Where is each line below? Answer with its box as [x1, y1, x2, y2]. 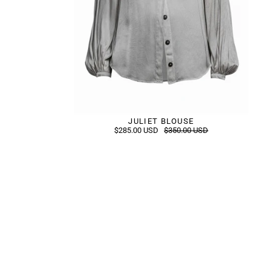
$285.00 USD [114, 125, 160, 135]
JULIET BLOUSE [128, 116, 194, 126]
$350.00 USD [164, 125, 209, 135]
